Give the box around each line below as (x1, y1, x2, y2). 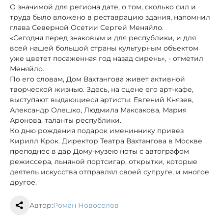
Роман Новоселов (53, 200, 119, 210)
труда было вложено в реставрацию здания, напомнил (10, 12, 210, 22)
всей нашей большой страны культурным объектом (10, 43, 198, 53)
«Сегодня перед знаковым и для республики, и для (10, 33, 196, 42)
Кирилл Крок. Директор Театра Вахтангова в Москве (10, 136, 202, 145)
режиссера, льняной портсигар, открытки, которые (10, 157, 197, 166)
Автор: (29, 200, 53, 210)
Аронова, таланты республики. (10, 115, 121, 125)
